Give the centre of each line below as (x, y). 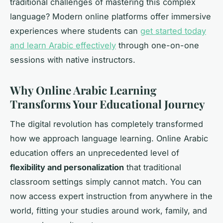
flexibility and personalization (67, 167)
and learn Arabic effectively (63, 45)
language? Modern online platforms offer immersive (111, 16)
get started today (173, 31)
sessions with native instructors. (73, 59)
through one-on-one (158, 45)
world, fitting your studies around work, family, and (109, 211)
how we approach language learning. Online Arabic (109, 139)
